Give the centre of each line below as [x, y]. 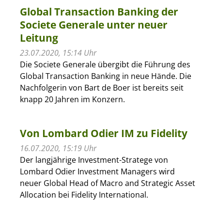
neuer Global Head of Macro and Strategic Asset [107, 183]
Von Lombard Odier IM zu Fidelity [103, 133]
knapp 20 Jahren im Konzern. [72, 99]
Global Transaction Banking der [99, 11]
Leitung [39, 38]
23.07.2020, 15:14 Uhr [58, 53]
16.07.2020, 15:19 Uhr [58, 148]
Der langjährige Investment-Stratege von [94, 160]
